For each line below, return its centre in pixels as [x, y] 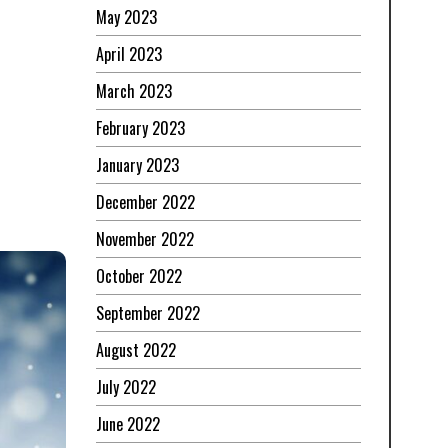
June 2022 [128, 424]
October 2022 [139, 276]
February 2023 [140, 128]
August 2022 [136, 350]
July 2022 [126, 387]
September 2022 [148, 313]
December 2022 [145, 202]
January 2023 [137, 165]
